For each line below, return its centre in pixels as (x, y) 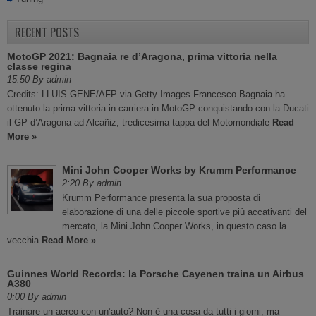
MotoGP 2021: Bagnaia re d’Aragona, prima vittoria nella (142, 56)
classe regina (39, 66)
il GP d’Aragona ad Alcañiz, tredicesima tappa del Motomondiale (140, 122)
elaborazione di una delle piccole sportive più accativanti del (184, 212)
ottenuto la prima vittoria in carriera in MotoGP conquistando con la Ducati (158, 108)
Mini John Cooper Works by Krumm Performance (179, 170)
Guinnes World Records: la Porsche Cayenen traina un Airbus (156, 274)
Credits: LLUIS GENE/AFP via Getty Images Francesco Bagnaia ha (146, 94)
